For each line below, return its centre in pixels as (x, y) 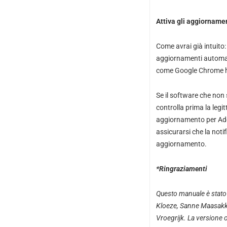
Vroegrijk (170, 218)
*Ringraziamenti (181, 169)
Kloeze (166, 206)
